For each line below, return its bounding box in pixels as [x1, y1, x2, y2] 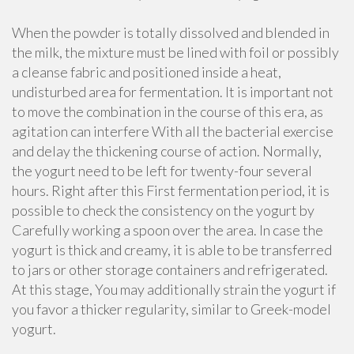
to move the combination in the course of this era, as [12, 103, 323, 120]
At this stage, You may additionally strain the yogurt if [12, 281, 336, 298]
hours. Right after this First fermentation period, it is [12, 182, 330, 199]
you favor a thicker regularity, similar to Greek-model [12, 300, 331, 318]
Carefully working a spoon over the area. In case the [12, 221, 323, 239]
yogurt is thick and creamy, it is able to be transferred [12, 241, 332, 258]
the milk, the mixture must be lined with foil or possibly [12, 43, 339, 61]
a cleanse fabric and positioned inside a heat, [12, 63, 281, 81]
